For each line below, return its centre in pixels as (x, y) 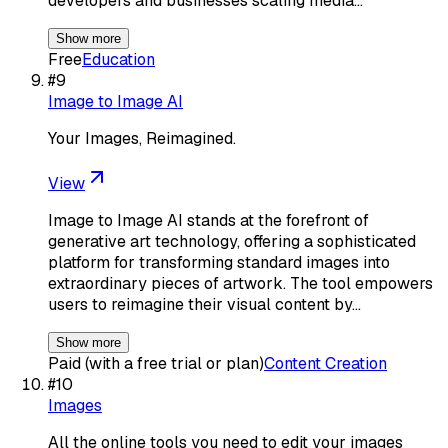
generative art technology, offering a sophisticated (232, 241)
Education (118, 59)
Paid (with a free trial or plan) (156, 363)
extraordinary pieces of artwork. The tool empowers (240, 283)
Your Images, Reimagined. (142, 138)
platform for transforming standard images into (219, 262)
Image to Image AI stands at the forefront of (208, 220)
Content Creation (325, 363)
